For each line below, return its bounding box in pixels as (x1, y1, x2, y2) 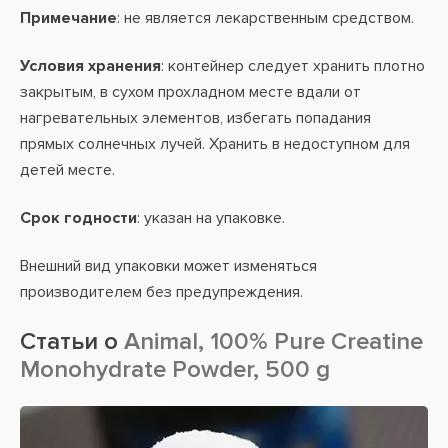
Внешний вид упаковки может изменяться (20, 256, 317, 276)
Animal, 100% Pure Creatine (118, 327, 423, 356)
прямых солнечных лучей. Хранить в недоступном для (20, 134, 410, 154)
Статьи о (20, 327, 118, 356)
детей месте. (20, 160, 115, 180)
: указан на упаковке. (137, 208, 285, 228)
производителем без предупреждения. (20, 282, 303, 302)
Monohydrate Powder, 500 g (20, 355, 330, 384)
